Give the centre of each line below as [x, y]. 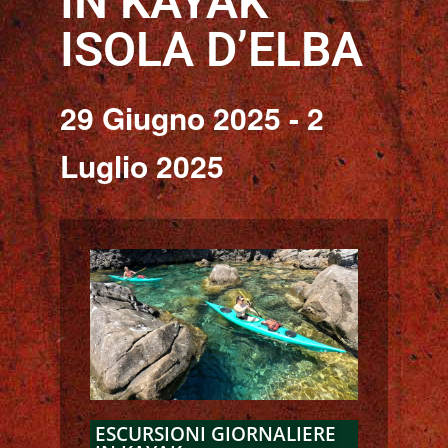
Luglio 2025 [142, 165]
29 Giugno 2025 [170, 117]
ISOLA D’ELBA [211, 49]
